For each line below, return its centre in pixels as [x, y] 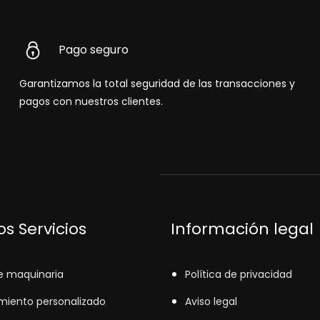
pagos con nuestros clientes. [91, 102]
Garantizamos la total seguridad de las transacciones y [157, 84]
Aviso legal [211, 302]
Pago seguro [93, 50]
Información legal [242, 229]
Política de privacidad [239, 275]
